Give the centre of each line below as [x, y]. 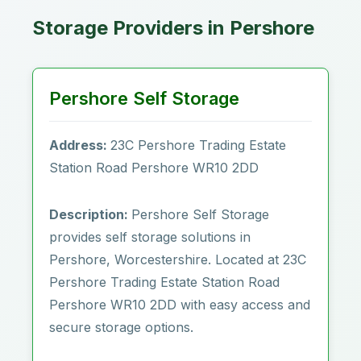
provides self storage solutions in [150, 237]
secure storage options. [121, 327]
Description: [90, 214]
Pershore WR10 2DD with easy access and [180, 305]
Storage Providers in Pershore [173, 28]
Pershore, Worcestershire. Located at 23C [178, 259]
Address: [80, 145]
